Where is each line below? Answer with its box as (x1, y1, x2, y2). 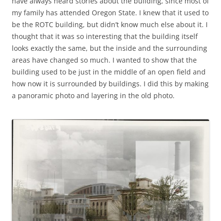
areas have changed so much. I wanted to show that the (12, 55, 197, 65)
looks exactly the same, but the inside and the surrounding (12, 43, 207, 53)
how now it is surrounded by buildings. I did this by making (12, 78, 209, 88)
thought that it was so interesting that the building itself (12, 31, 198, 41)
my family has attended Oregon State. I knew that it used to (12, 7, 209, 17)
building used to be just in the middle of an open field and (12, 67, 206, 76)
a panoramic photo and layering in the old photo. (12, 90, 175, 100)
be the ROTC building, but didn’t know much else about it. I (12, 19, 208, 29)
